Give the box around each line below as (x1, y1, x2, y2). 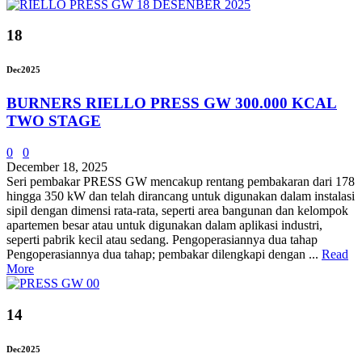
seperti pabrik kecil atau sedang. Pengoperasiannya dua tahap (6, 232, 318, 246)
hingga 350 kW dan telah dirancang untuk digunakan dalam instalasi (6, 188, 355, 203)
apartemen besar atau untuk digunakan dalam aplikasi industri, (6, 217, 322, 232)
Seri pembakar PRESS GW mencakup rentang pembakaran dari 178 (6, 174, 355, 188)
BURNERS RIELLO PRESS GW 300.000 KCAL (6, 95, 337, 112)
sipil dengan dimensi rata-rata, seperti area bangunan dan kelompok (6, 203, 348, 217)
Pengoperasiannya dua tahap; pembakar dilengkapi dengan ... (6, 246, 322, 261)
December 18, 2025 (6, 159, 107, 174)
